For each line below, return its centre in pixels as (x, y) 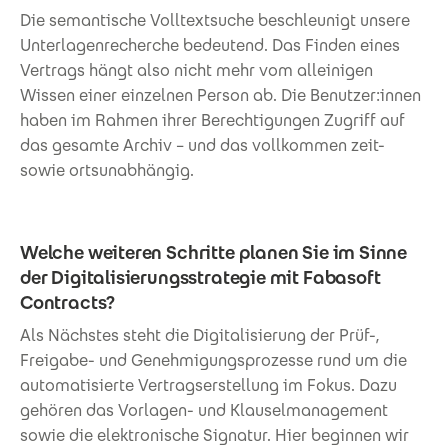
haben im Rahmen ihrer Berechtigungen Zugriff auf (212, 120)
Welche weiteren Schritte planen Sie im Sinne (214, 252)
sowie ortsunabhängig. (107, 170)
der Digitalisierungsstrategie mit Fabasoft (200, 277)
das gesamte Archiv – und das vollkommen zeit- (202, 145)
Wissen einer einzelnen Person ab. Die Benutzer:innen (220, 95)
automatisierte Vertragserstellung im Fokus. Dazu (208, 385)
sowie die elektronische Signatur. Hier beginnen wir (214, 435)
